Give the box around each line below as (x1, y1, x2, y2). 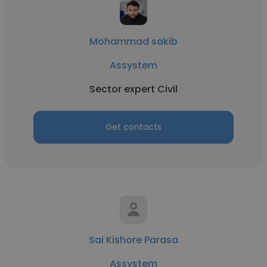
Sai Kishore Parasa (89, 233, 178, 247)
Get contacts (105, 121, 162, 133)
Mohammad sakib (89, 35, 178, 48)
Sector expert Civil (89, 82, 178, 96)
